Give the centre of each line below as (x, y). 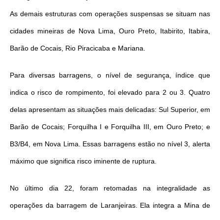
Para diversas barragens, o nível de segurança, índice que (110, 75)
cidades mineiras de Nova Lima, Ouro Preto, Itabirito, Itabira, (110, 31)
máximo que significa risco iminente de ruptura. (83, 161)
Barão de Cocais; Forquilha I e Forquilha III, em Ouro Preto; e (110, 126)
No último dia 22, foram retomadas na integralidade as (110, 188)
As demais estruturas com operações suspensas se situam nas (110, 14)
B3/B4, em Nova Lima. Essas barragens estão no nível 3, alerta (110, 144)
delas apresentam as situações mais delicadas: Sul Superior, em (110, 109)
